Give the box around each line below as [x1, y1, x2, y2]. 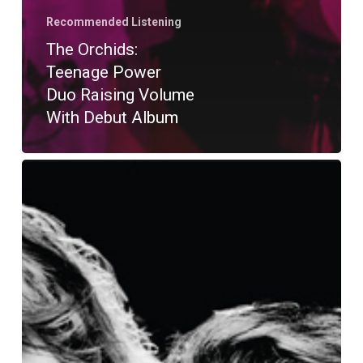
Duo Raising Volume [45, 84, 194, 105]
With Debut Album [45, 107, 178, 127]
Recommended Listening [45, 15, 181, 28]
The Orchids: [45, 39, 138, 59]
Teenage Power [45, 62, 161, 82]
